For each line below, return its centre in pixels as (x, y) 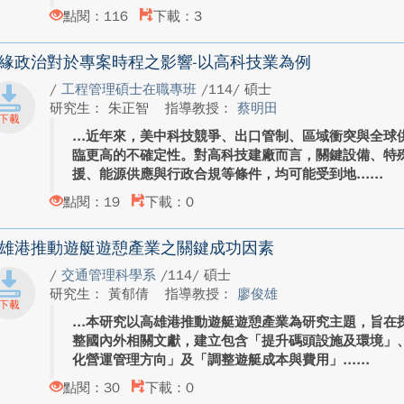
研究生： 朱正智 (101, 108)
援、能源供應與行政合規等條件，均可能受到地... (220, 174)
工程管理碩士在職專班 (131, 89)
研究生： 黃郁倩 (101, 294)
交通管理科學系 (110, 275)
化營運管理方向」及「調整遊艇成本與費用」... (214, 360)
